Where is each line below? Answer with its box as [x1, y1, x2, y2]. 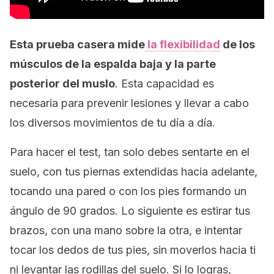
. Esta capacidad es [115, 77, 214, 90]
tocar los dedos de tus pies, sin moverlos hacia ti [10, 243, 256, 256]
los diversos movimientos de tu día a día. [10, 116, 215, 129]
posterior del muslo [10, 77, 115, 90]
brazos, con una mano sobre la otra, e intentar [10, 224, 242, 237]
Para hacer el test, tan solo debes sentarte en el [10, 146, 250, 158]
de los [220, 38, 255, 51]
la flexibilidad [145, 38, 220, 51]
